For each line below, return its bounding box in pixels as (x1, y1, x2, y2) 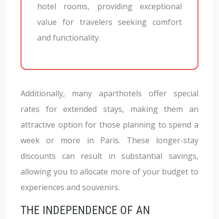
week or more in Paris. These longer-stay (21, 135, 198, 146)
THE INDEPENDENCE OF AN (21, 203, 150, 217)
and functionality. (37, 32, 100, 43)
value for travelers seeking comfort (37, 17, 182, 27)
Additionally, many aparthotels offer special (21, 88, 198, 99)
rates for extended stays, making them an (21, 104, 198, 114)
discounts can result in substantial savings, (21, 151, 198, 161)
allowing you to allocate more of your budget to (21, 166, 198, 177)
